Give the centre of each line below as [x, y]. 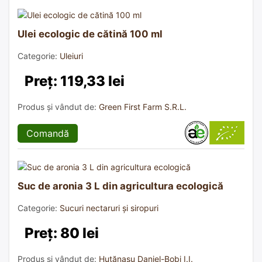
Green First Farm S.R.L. [143, 106]
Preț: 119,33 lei [75, 81]
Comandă [48, 133]
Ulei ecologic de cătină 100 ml [90, 34]
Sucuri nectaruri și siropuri [109, 208]
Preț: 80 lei [62, 233]
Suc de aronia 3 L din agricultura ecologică [120, 186]
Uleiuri [71, 56]
